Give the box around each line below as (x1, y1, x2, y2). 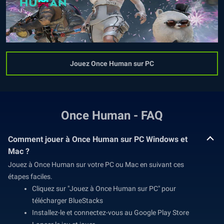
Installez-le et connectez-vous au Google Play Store (32, 208, 189, 216)
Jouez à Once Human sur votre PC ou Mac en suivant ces (8, 160, 184, 168)
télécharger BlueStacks (32, 196, 103, 204)
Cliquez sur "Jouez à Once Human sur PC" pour (32, 184, 176, 192)
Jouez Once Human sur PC (70, 59, 154, 67)
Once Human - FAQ (61, 108, 163, 122)
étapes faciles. (8, 172, 52, 180)
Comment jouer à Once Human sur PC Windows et (8, 134, 187, 144)
